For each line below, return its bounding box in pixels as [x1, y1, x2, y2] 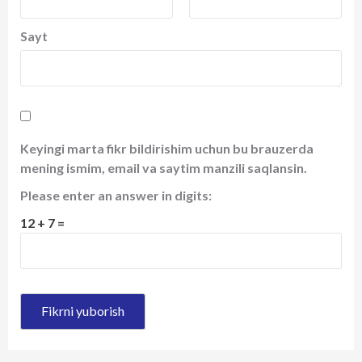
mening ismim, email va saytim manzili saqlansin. [20, 159, 307, 175]
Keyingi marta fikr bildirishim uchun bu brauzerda [20, 140, 314, 156]
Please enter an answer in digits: [20, 187, 212, 203]
